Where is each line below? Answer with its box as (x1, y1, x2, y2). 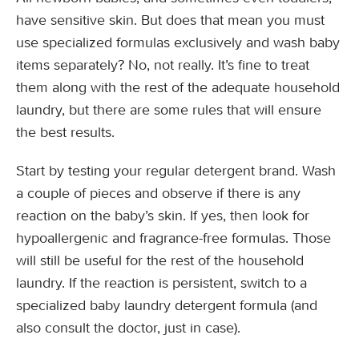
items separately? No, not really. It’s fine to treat (16, 56, 309, 74)
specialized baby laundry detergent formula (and (16, 296, 317, 314)
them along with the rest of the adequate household (16, 79, 340, 96)
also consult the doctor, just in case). (16, 319, 240, 337)
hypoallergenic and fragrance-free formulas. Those (16, 229, 331, 247)
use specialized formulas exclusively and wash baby (16, 34, 340, 51)
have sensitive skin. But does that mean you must (16, 11, 325, 29)
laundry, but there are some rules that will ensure (16, 101, 321, 119)
